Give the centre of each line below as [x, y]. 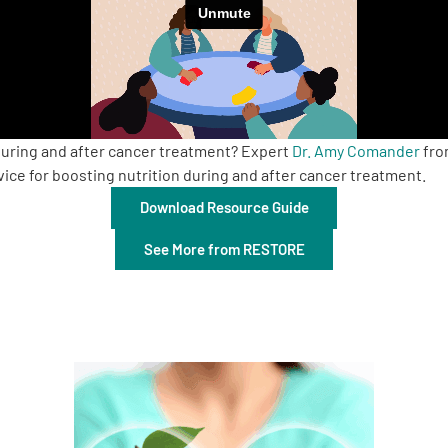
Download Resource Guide [224, 207]
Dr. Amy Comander [356, 150]
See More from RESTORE [224, 248]
